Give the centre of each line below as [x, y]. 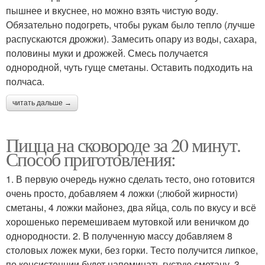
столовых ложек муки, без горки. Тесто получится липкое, [132, 250]
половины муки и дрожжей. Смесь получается [107, 53]
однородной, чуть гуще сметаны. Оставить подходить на [129, 67]
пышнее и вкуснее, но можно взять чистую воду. [112, 11]
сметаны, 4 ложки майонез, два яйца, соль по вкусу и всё [131, 208]
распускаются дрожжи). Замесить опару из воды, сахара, [131, 39]
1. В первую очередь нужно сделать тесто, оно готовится [130, 179]
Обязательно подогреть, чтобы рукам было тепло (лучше [130, 25]
